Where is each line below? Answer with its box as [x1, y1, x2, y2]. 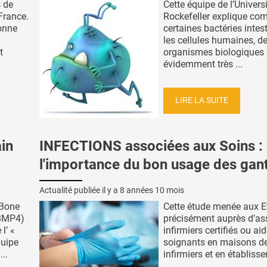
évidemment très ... [163, 58, 243, 70]
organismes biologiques [163, 46, 264, 58]
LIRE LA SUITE [175, 95, 228, 105]
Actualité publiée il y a [39, 185, 120, 195]
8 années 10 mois [120, 185, 184, 195]
